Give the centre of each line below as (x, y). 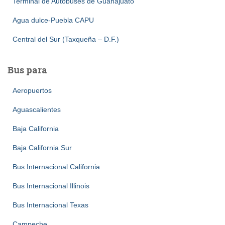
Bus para (27, 70)
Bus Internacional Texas (50, 205)
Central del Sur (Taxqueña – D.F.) (66, 39)
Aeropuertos (32, 90)
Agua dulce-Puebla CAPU (53, 20)
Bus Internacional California (56, 166)
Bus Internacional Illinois (51, 186)
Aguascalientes (37, 109)
